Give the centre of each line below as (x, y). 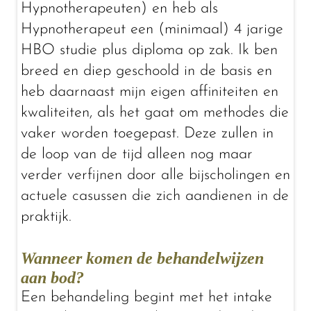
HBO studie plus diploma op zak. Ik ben (149, 50)
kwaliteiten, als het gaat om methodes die (155, 113)
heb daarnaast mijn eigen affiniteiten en (150, 92)
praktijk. (46, 217)
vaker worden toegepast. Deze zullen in (147, 134)
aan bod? (52, 278)
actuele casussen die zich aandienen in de (155, 196)
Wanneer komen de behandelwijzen (142, 258)
